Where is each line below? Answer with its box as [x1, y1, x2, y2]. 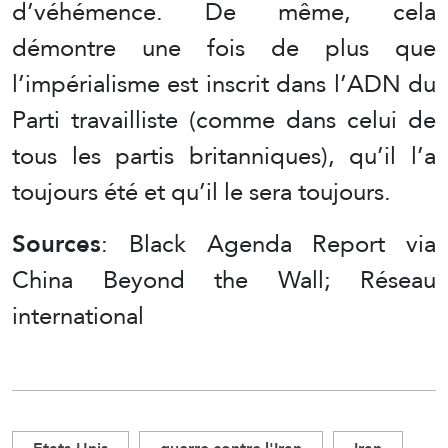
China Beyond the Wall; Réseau [12, 257, 436, 303]
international [12, 293, 144, 339]
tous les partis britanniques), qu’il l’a [12, 133, 436, 179]
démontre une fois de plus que [12, 25, 436, 71]
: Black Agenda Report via [101, 221, 436, 267]
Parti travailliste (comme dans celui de [12, 97, 436, 143]
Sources [12, 221, 101, 267]
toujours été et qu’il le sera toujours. [12, 169, 391, 215]
